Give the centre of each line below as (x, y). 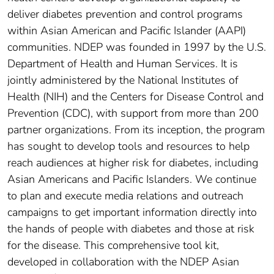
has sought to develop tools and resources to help (128, 146)
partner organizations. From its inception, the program (136, 129)
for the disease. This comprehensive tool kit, (113, 245)
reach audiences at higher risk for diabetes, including (133, 162)
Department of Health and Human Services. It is (123, 63)
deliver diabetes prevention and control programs (125, 14)
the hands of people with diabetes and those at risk (131, 228)
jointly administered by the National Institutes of (123, 80)
